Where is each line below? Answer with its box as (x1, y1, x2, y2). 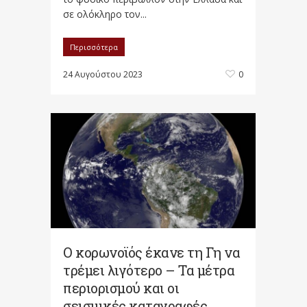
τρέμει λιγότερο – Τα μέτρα (63, 261, 234, 280)
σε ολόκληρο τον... (63, 8, 147, 21)
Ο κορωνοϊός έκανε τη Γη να (63, 243, 240, 262)
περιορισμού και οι (63, 279, 179, 297)
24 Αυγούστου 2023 (63, 69, 143, 81)
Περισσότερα (70, 42, 118, 53)
